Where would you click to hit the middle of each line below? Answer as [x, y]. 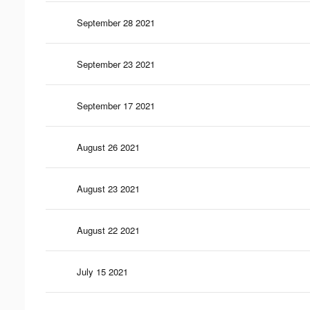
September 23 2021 [116, 64]
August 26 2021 [108, 147]
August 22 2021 [108, 230]
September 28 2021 [116, 22]
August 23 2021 [108, 188]
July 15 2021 [102, 271]
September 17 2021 [116, 105]
